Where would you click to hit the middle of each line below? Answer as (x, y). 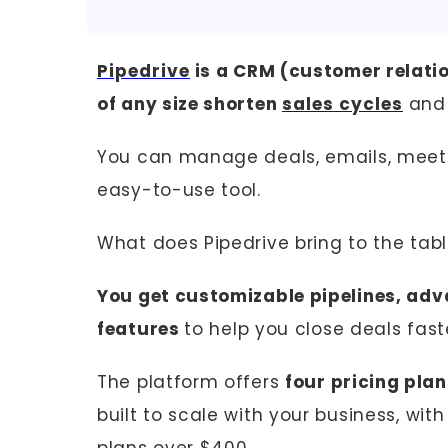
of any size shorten (189, 103)
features (141, 328)
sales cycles (342, 103)
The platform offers (191, 381)
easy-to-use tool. (179, 189)
